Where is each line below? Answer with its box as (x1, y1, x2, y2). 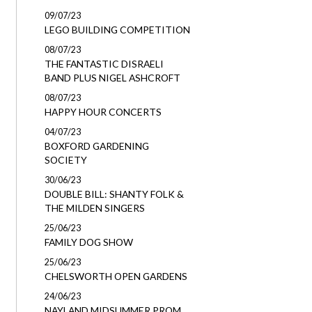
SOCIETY (44, 154, 87, 166)
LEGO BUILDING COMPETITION (44, 24, 190, 36)
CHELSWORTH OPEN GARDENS (44, 270, 187, 282)
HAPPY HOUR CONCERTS (44, 106, 162, 118)
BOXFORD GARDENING (44, 140, 149, 152)
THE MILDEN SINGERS (44, 202, 145, 214)
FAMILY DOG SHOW (44, 236, 133, 248)
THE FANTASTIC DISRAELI (44, 58, 164, 70)
